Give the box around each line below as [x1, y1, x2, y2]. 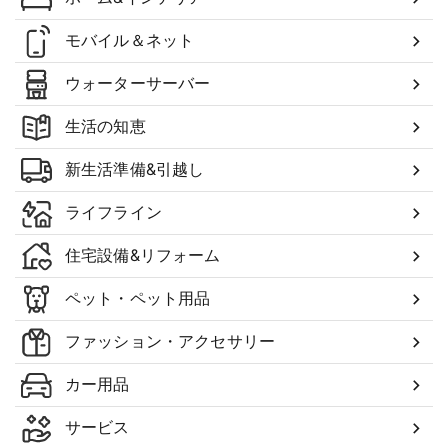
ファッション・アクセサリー [65, 331, 276, 351]
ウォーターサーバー [65, 73, 211, 93]
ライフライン [65, 202, 162, 222]
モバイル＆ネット [65, 30, 195, 50]
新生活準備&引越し [65, 159, 205, 179]
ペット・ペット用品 [65, 288, 211, 308]
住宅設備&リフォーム [65, 245, 221, 265]
